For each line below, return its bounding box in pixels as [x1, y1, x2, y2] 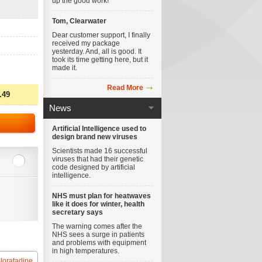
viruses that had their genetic [52, 155, 143, 163]
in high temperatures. [52, 247, 119, 255]
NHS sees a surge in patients [52, 230, 144, 239]
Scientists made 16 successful [52, 147, 147, 155]
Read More [107, 84, 143, 92]
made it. [52, 64, 77, 72]
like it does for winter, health [52, 200, 144, 208]
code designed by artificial [52, 163, 135, 171]
